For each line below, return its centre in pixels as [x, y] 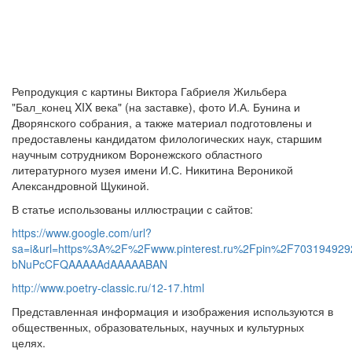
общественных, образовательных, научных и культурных [158, 326]
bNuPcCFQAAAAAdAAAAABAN [90, 264]
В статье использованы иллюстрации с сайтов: [134, 209]
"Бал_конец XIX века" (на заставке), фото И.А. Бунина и [156, 106]
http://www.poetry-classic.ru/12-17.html [108, 287]
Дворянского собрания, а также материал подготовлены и [162, 122]
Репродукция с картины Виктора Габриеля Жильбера [149, 91]
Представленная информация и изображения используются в [172, 311]
